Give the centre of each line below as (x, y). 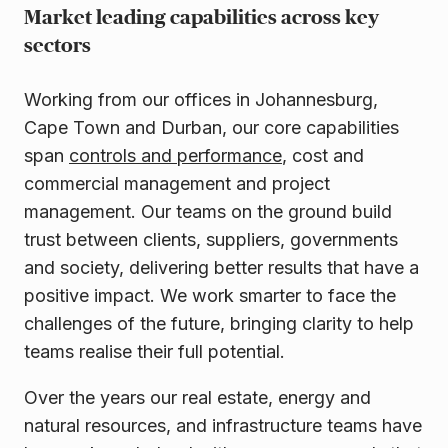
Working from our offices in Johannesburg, (201, 100)
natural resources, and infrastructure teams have (223, 426)
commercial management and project (177, 184)
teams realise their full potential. (157, 352)
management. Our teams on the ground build (208, 212)
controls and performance (175, 156)
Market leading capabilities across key (201, 18)
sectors (59, 46)
